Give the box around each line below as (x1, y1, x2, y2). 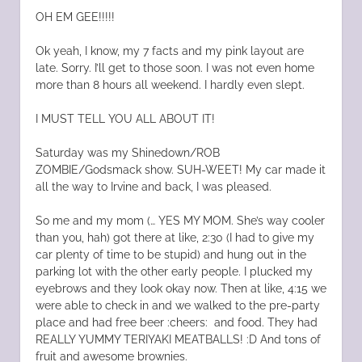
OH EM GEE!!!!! (35, 10, 115, 23)
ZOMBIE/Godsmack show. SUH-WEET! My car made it (35, 162, 326, 176)
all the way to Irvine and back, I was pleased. (35, 179, 271, 193)
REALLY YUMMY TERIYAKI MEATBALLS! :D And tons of (35, 332, 321, 346)
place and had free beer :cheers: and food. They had (35, 315, 318, 329)
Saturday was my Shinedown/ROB (35, 145, 220, 159)
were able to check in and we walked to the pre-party (35, 298, 320, 312)
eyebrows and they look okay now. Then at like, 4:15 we (35, 281, 326, 295)
